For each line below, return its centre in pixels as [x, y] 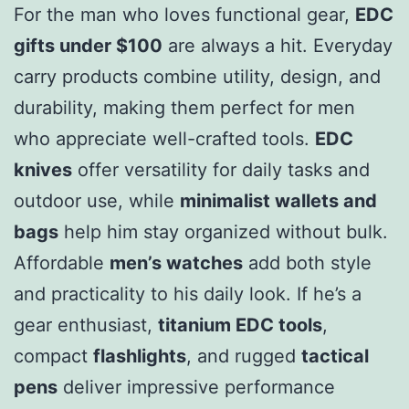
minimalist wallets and [278, 200]
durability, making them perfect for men [184, 107]
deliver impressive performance [196, 387]
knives [43, 169]
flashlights [140, 356]
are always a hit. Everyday [278, 45]
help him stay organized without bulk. [223, 231]
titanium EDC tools [240, 325]
